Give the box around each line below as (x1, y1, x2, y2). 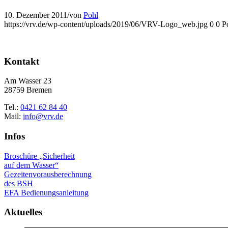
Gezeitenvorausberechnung (4, 169, 92, 179)
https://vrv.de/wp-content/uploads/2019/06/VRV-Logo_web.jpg (4, 19, 208, 28)
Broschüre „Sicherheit (4, 151, 75, 160)
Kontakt (4, 55, 39, 67)
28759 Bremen (4, 85, 52, 95)
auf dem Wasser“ (4, 160, 59, 169)
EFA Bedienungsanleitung (4, 188, 89, 197)
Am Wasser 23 (4, 76, 51, 85)
